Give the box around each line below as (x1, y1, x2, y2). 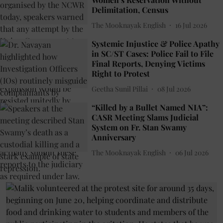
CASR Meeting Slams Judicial (92, 112, 199, 123)
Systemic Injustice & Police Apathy (92, 38, 220, 49)
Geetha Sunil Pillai (92, 84, 148, 94)
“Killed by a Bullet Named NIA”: (92, 102, 208, 113)
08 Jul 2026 (157, 84, 191, 94)
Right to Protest (92, 68, 150, 79)
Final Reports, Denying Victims (92, 58, 205, 69)
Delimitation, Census (92, 4, 168, 15)
